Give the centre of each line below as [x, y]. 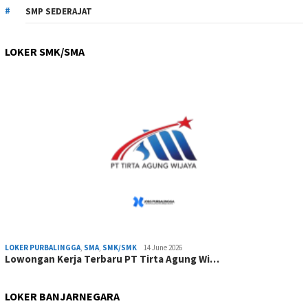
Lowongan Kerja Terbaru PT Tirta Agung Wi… [112, 258]
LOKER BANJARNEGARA [62, 296]
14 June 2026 [163, 247]
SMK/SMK [120, 247]
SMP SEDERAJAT [59, 11]
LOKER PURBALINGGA [43, 247]
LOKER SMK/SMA [45, 51]
